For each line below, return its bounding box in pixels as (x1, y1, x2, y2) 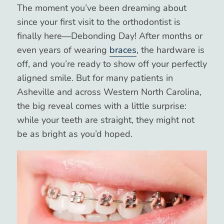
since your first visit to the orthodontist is (16, 16, 180, 28)
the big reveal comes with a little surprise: (16, 100, 186, 112)
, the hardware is (136, 44, 204, 56)
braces (109, 44, 136, 56)
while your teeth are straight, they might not (16, 114, 194, 126)
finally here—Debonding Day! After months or (16, 30, 202, 42)
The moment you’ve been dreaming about (16, 2, 186, 14)
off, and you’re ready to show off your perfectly (16, 58, 207, 70)
